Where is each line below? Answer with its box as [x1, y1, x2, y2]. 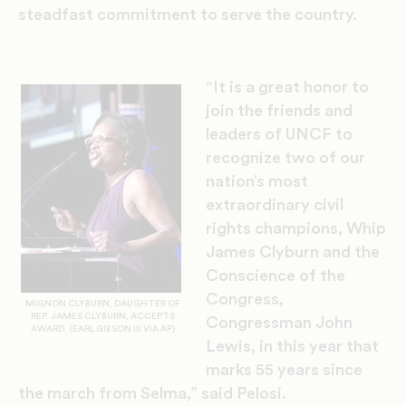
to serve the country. [197, 6, 357, 24]
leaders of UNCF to [206, 126, 353, 143]
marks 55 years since [206, 362, 362, 379]
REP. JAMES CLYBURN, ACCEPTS [31, 312, 175, 322]
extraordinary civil [206, 197, 343, 214]
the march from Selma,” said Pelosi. [18, 385, 290, 402]
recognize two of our [206, 150, 365, 167]
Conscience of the [206, 267, 345, 285]
